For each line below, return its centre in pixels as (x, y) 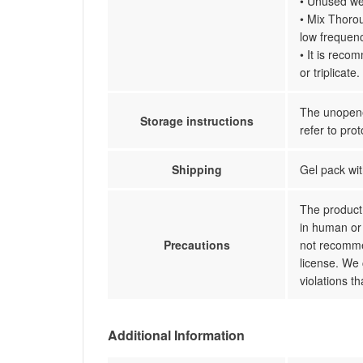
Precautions (196, 245)
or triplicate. (330, 72)
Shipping (196, 169)
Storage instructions (196, 121)
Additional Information (176, 335)
